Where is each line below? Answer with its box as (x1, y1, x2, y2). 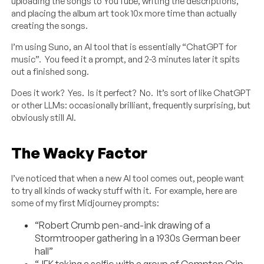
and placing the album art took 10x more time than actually (11, 7, 237, 19)
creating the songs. (11, 19, 88, 31)
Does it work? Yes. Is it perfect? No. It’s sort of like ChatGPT (11, 87, 252, 98)
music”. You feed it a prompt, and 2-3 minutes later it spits (11, 53, 240, 65)
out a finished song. (11, 65, 90, 77)
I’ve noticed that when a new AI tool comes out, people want (11, 172, 245, 184)
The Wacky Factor (11, 143, 148, 162)
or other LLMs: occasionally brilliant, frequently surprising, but (11, 99, 251, 111)
